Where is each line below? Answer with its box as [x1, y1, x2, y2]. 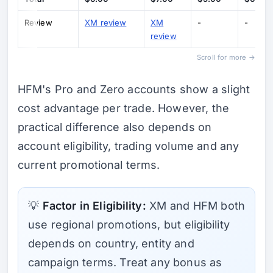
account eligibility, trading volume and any [18, 139, 239, 152]
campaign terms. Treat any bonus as [28, 256, 222, 269]
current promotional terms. [18, 158, 160, 171]
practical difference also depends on [18, 120, 212, 133]
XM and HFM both [146, 199, 245, 213]
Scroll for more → [197, 52, 255, 62]
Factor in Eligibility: [42, 199, 146, 213]
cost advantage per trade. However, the [18, 101, 229, 115]
